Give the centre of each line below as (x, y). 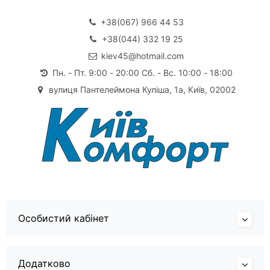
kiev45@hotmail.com (142, 55)
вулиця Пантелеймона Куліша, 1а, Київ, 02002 (142, 89)
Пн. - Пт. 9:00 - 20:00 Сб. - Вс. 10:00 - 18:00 (142, 72)
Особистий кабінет (64, 218)
